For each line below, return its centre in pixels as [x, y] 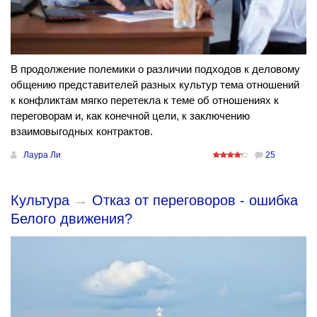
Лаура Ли [42, 155]
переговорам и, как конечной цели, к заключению [130, 115]
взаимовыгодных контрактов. [82, 131]
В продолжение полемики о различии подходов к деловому [155, 69]
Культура [40, 200]
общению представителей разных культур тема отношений [155, 84]
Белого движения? [71, 218]
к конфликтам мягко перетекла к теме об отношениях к [145, 100]
